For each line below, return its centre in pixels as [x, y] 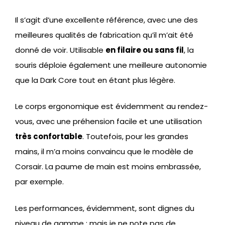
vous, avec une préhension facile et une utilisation [108, 122]
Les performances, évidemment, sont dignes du [105, 208]
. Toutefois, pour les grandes [135, 137]
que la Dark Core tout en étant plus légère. [95, 80]
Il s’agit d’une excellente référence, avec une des [106, 20]
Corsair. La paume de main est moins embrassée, [108, 167]
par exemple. [39, 182]
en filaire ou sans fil [145, 50]
